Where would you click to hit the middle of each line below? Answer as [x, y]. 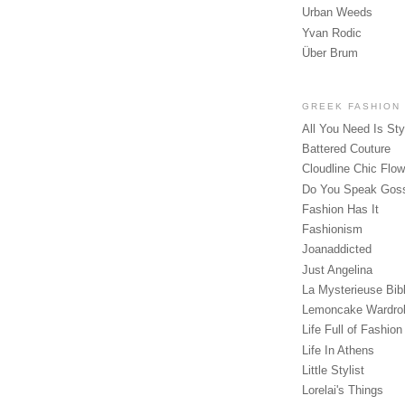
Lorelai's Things [343, 391]
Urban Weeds [337, 13]
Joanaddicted [337, 250]
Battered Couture [346, 149]
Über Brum [330, 52]
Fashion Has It [340, 209]
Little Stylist [333, 370]
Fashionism [332, 230]
